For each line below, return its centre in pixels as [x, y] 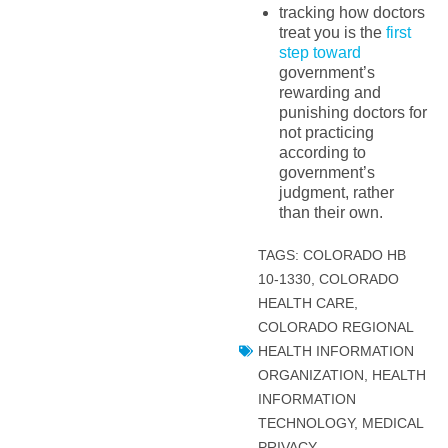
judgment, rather [336, 193]
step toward [319, 53]
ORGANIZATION [310, 375]
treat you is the [332, 33]
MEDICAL [392, 423]
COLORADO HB [354, 255]
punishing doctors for [352, 113]
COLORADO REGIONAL [335, 327]
